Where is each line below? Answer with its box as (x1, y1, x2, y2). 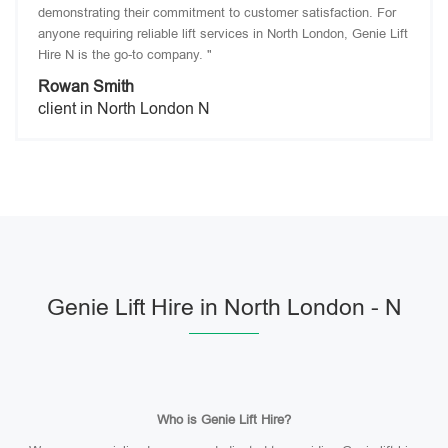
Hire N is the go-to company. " (38, 47, 212, 62)
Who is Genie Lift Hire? (157, 412, 291, 427)
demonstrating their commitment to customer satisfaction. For (38, 5, 396, 20)
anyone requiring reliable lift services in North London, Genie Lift (38, 26, 408, 41)
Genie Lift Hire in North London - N (46, 294, 402, 320)
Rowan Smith (38, 78, 134, 95)
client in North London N (38, 100, 210, 117)
